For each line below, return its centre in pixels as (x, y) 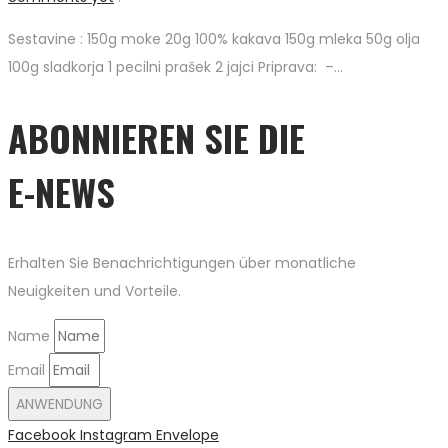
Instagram (116, 435)
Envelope (187, 435)
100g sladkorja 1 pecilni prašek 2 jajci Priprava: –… (175, 67)
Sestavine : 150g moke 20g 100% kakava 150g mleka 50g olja (214, 39)
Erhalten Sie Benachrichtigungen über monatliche (182, 263)
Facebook (42, 435)
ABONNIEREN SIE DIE (156, 138)
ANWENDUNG (59, 404)
